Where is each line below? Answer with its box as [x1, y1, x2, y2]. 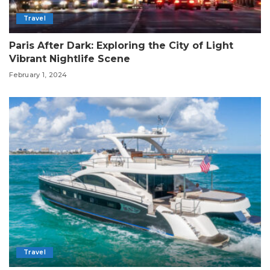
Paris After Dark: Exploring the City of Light [9, 39, 233, 51]
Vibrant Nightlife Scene [9, 52, 130, 64]
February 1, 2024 [9, 71, 67, 80]
